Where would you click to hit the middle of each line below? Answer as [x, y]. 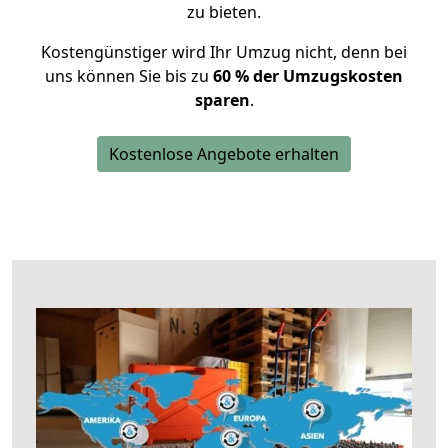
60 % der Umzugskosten [308, 76]
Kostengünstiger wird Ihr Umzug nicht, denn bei [224, 52]
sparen [222, 100]
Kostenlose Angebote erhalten [224, 154]
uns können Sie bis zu [129, 76]
